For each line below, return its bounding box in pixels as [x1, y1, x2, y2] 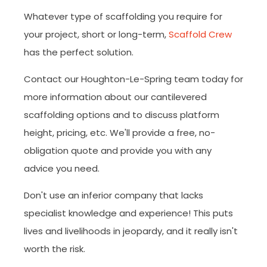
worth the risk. [24, 242, 85, 255]
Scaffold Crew [169, 27, 232, 41]
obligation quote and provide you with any [24, 144, 212, 157]
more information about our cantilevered [24, 90, 207, 103]
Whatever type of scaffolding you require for [24, 10, 222, 23]
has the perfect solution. [24, 45, 133, 58]
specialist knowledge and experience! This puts [24, 206, 233, 219]
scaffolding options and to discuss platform [24, 108, 219, 121]
